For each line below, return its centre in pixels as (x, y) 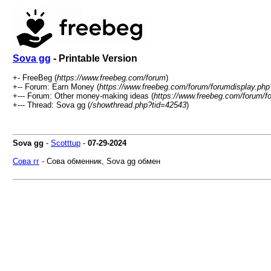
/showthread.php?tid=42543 (138, 105)
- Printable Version (94, 58)
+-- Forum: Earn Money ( (56, 87)
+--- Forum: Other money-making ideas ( (83, 96)
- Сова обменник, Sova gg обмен (100, 161)
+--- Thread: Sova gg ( (51, 105)
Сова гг (26, 161)
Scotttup (66, 143)
